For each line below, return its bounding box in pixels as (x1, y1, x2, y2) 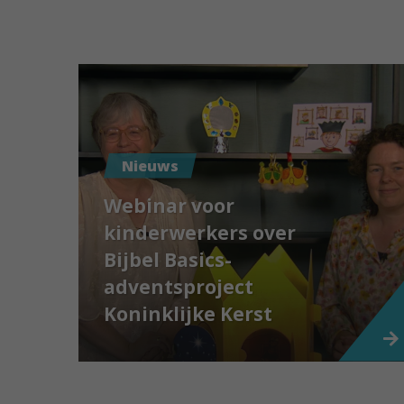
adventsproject (104, 273, 253, 299)
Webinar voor (104, 192, 234, 218)
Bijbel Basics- (104, 246, 232, 272)
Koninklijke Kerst (104, 300, 272, 326)
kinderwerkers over (104, 219, 296, 245)
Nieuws (122, 155, 179, 176)
